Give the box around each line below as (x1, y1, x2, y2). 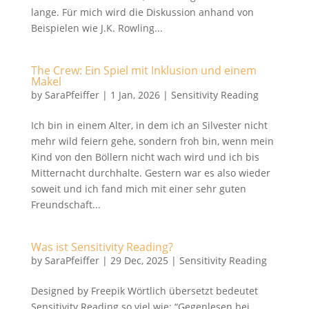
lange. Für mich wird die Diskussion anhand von (30, 6, 254, 19)
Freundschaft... (30, 198, 101, 211)
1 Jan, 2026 (110, 88, 160, 101)
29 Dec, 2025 (110, 254, 168, 267)
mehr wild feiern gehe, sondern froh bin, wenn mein (30, 134, 274, 148)
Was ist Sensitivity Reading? (30, 239, 173, 255)
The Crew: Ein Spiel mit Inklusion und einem (30, 63, 257, 78)
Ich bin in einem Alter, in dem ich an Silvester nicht (30, 119, 268, 132)
